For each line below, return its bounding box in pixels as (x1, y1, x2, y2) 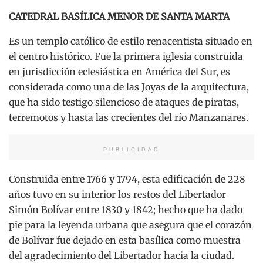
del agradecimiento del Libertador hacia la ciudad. (9, 249, 234, 262)
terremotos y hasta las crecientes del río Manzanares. (9, 112, 248, 124)
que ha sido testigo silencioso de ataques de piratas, (9, 96, 239, 109)
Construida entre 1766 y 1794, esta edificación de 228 (9, 173, 245, 186)
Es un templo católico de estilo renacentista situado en (9, 35, 252, 48)
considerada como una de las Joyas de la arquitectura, (9, 81, 249, 93)
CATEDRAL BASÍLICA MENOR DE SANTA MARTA (9, 11, 230, 23)
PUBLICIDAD (103, 147, 160, 153)
